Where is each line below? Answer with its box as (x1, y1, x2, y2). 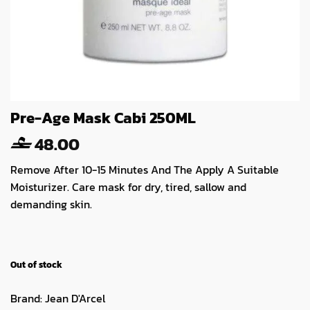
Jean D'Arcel (45, 290, 105, 307)
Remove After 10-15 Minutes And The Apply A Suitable (10, 161, 279, 178)
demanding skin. (10, 196, 92, 212)
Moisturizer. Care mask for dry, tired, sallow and (10, 179, 246, 195)
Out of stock (10, 257, 62, 271)
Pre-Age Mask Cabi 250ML (10, 106, 196, 129)
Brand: (10, 290, 42, 307)
